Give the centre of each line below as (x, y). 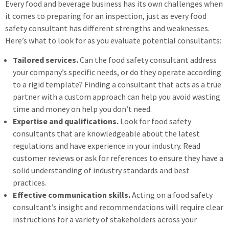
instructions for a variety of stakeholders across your (105, 219)
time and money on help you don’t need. (83, 109)
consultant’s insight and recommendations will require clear (118, 207)
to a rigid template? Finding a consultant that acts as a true (117, 84)
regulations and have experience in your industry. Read (107, 145)
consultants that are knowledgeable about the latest (106, 133)
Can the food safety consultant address (148, 60)
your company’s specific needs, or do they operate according (117, 72)
